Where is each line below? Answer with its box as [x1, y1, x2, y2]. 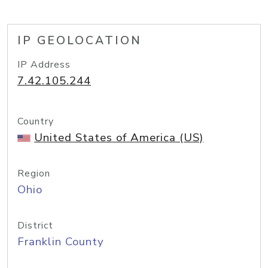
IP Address [17, 58, 71, 71]
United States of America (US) [34, 130, 203, 145]
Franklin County [17, 234, 104, 249]
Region [17, 167, 50, 180]
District [17, 219, 53, 232]
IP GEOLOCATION [17, 33, 142, 48]
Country [17, 115, 54, 128]
